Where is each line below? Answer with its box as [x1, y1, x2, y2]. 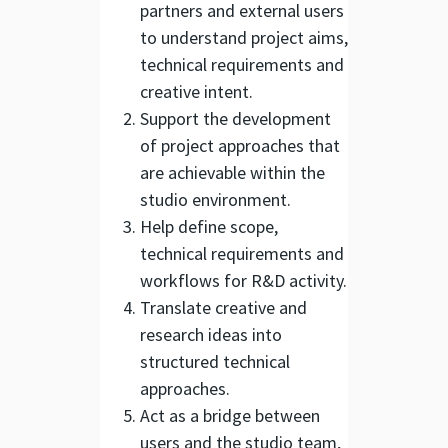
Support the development [140, 106, 331, 130]
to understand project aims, [140, 25, 348, 49]
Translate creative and [140, 295, 307, 319]
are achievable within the [140, 160, 325, 184]
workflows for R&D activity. [140, 268, 347, 292]
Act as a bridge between [140, 403, 320, 427]
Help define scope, [140, 214, 278, 238]
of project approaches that [140, 133, 340, 157]
